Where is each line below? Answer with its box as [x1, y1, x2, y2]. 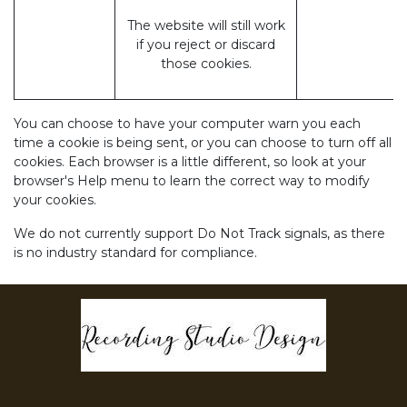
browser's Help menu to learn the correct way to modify [14, 173, 370, 189]
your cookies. [14, 192, 96, 208]
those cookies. [160, 55, 252, 72]
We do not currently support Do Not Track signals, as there [14, 225, 385, 242]
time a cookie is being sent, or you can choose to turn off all [14, 134, 392, 151]
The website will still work [126, 17, 285, 34]
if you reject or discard [136, 36, 275, 53]
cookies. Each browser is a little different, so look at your [14, 154, 366, 170]
